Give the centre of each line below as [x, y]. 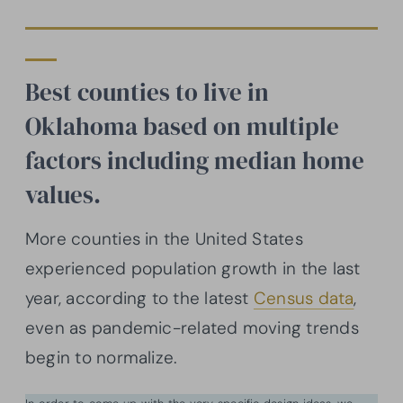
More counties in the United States [164, 239]
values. [63, 195]
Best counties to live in [147, 93]
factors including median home [195, 161]
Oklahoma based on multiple [182, 127]
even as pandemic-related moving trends [192, 328]
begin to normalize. [102, 358]
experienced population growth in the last [193, 269]
